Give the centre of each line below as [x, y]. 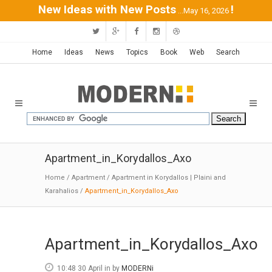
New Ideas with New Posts [107, 10]
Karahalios [62, 191]
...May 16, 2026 [203, 11]
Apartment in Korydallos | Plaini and [169, 178]
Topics [137, 52]
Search [228, 52]
